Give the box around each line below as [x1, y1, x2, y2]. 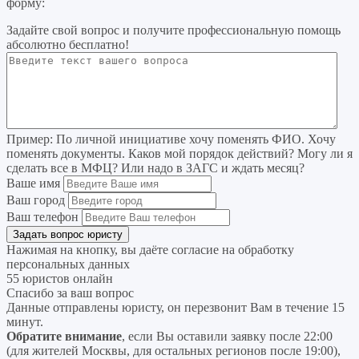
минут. [6, 315, 43, 329]
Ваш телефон [6, 210, 79, 224]
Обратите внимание [6, 329, 122, 344]
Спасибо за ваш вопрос [6, 286, 134, 301]
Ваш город [6, 193, 65, 208]
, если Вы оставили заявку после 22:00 [122, 329, 333, 344]
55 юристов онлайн [6, 272, 113, 286]
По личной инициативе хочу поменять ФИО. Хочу [53, 132, 336, 147]
